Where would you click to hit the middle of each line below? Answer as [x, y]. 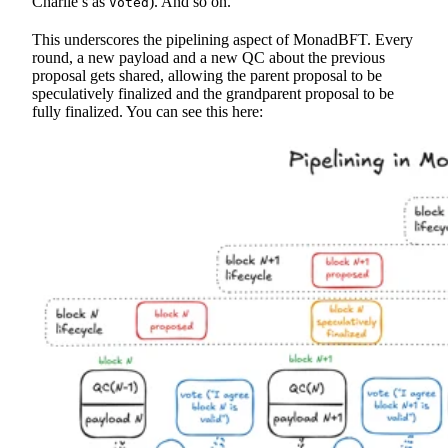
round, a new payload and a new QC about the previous [208, 57]
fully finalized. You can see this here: [147, 111]
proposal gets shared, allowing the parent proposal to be [207, 75]
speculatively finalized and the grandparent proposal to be [213, 93]
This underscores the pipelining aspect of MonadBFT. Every [222, 39]
